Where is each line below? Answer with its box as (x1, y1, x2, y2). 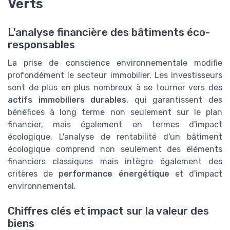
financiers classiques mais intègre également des (8, 156, 222, 166)
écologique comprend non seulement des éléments (8, 144, 222, 154)
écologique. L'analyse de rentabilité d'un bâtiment (8, 131, 222, 142)
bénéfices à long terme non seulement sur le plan (8, 107, 222, 117)
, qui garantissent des (126, 94, 223, 105)
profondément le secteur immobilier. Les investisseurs (8, 70, 222, 80)
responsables (8, 38, 75, 51)
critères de (8, 168, 59, 179)
